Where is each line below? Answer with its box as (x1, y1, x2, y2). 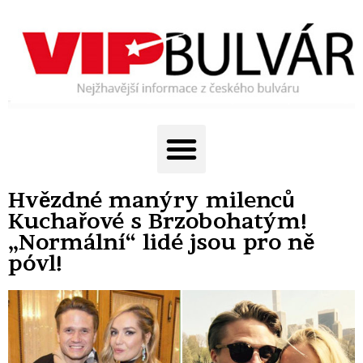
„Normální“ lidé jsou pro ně (8, 229, 314, 255)
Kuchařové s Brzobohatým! (8, 208, 309, 234)
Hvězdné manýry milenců (8, 187, 295, 213)
